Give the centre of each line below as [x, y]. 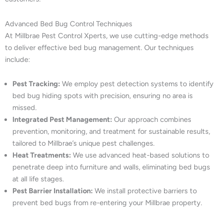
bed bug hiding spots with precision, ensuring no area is [103, 96]
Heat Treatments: [42, 155]
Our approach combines [152, 120]
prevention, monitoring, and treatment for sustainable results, [111, 132]
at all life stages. [38, 179]
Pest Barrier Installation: [53, 191]
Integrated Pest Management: [62, 120]
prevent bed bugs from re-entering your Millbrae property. [107, 203]
